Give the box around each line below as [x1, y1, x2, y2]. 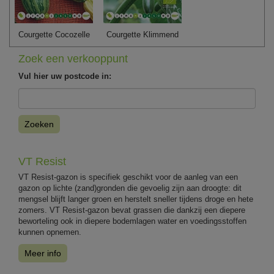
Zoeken [24, 119, 54, 129]
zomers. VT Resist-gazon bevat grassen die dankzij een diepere [18, 205, 245, 215]
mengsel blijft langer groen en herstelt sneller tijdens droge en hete [18, 194, 253, 204]
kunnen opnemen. [18, 227, 81, 237]
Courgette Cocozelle [18, 29, 90, 39]
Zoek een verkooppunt [18, 52, 128, 65]
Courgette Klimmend [106, 29, 179, 39]
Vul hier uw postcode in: [18, 71, 111, 81]
